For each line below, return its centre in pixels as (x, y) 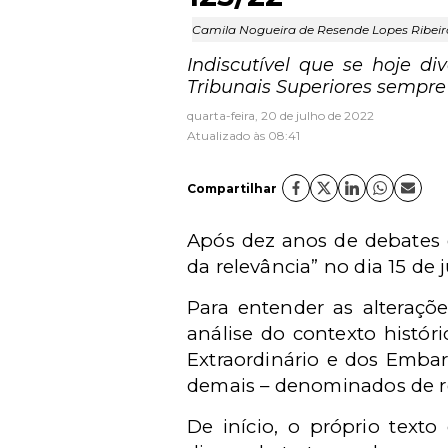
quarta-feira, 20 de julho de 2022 (280, 115)
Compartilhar (232, 188)
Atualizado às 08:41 (243, 135)
